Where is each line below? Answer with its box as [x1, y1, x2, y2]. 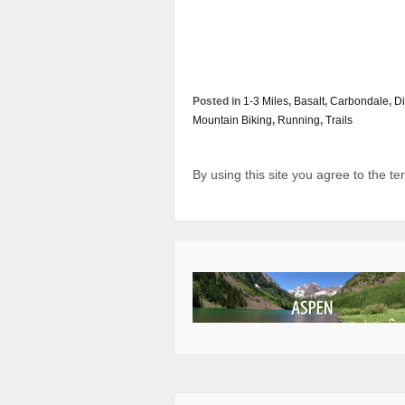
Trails [325, 114, 353, 127]
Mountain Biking [193, 114, 272, 127]
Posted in [193, 95, 243, 108]
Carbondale [330, 95, 389, 108]
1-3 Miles [243, 95, 288, 108]
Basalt [294, 95, 325, 108]
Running [278, 114, 320, 127]
